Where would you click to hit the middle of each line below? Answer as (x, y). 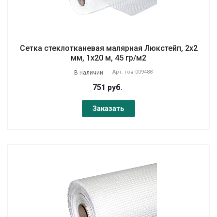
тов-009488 (139, 72)
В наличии (89, 72)
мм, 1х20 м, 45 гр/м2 (108, 58)
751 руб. (107, 87)
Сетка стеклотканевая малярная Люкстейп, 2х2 (108, 48)
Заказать (108, 108)
